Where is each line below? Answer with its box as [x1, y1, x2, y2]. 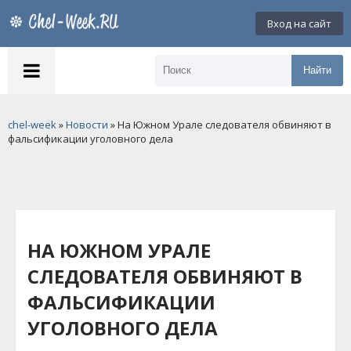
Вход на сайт [267, 16, 331, 31]
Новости [66, 118, 108, 132]
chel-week [8, 118, 56, 132]
